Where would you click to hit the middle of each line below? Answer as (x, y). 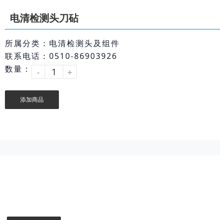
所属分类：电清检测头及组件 (62, 43)
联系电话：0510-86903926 (61, 56)
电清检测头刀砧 (44, 18)
